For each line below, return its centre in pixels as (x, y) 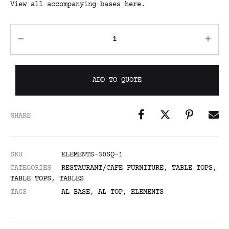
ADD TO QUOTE (117, 80)
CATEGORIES (31, 168)
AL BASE (76, 192)
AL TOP (110, 192)
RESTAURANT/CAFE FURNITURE (112, 168)
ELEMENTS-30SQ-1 (92, 155)
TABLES (72, 179)
